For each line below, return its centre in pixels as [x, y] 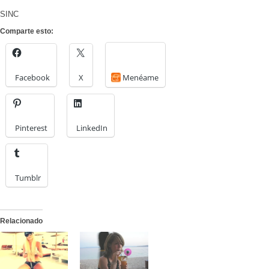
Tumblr [28, 178]
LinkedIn [92, 128]
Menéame [141, 78]
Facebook [32, 78]
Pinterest [31, 128]
